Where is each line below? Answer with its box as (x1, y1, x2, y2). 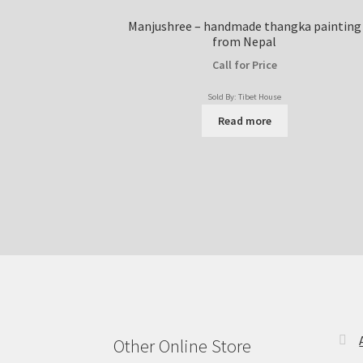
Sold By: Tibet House (207, 92, 282, 103)
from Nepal (212, 32, 277, 49)
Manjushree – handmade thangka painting (127, 17, 361, 34)
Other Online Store (113, 334, 252, 357)
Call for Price (211, 58, 277, 73)
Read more (217, 113, 271, 128)
